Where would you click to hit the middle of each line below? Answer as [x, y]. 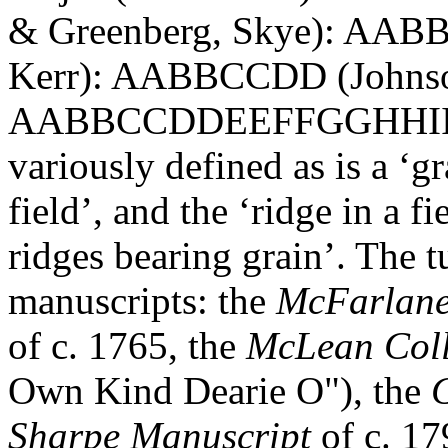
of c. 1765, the [127, 345]
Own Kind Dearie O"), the [214, 390]
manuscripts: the [142, 300]
